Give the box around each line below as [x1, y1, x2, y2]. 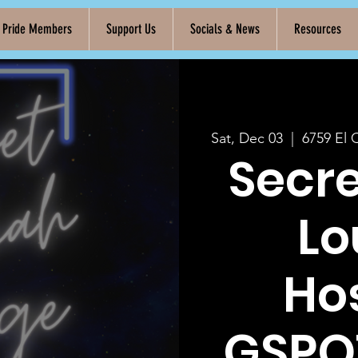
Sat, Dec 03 [211, 129, 284, 148]
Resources [294, 21, 341, 37]
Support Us [106, 21, 156, 37]
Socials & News [190, 21, 260, 37]
